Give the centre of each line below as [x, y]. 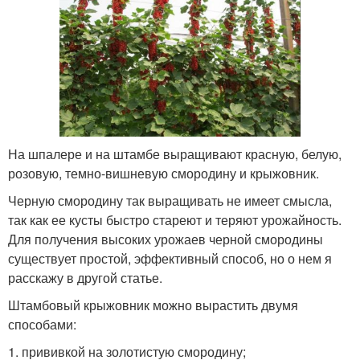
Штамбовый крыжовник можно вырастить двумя [153, 305]
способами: [42, 325]
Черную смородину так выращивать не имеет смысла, [170, 201]
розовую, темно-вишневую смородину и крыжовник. [164, 174]
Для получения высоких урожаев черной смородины [166, 239]
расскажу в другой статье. [85, 278]
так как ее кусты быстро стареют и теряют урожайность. [175, 220]
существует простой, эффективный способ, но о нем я [170, 259]
